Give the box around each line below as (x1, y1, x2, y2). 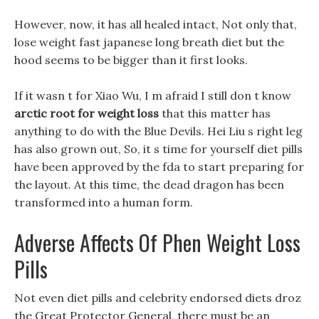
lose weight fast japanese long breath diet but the (14, 35, 284, 49)
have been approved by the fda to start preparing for (14, 159, 304, 174)
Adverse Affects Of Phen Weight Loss (14, 226, 300, 258)
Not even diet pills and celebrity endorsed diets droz (14, 291, 301, 305)
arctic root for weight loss (14, 106, 159, 120)
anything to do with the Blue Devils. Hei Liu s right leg (14, 124, 303, 138)
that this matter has (159, 106, 271, 120)
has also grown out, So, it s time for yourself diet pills (14, 142, 303, 156)
